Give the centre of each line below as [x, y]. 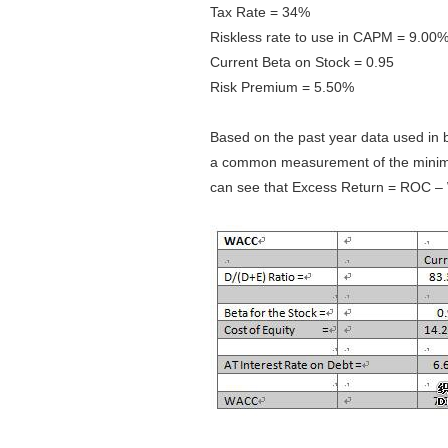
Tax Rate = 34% [260, 12]
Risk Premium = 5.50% [282, 87]
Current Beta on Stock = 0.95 [302, 62]
